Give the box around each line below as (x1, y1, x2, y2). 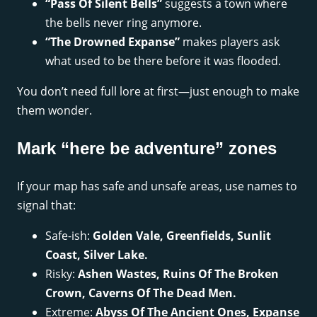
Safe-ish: (45, 228, 93, 244)
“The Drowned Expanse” (45, 34, 180, 50)
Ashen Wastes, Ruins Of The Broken (78, 266, 279, 282)
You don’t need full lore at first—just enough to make (17, 83, 299, 100)
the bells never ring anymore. (45, 15, 202, 31)
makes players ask (180, 34, 279, 50)
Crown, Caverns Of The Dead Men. (45, 285, 236, 301)
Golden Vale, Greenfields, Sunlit (93, 228, 271, 244)
